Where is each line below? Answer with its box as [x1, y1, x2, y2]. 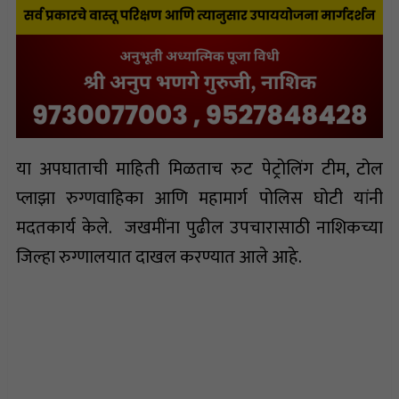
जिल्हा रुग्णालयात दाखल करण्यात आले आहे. [15, 241, 302, 273]
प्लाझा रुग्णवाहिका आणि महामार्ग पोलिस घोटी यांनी [15, 183, 384, 214]
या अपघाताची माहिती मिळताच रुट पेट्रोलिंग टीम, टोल [15, 153, 384, 184]
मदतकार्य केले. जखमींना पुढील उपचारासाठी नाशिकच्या [15, 212, 384, 243]
